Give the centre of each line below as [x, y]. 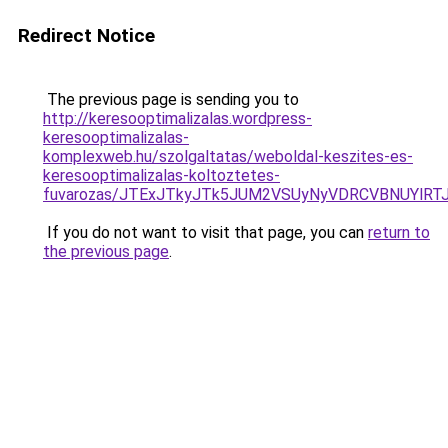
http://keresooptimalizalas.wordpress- [177, 118]
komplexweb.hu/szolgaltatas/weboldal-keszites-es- [228, 156]
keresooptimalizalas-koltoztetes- [161, 175]
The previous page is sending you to [171, 99]
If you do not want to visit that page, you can [205, 232]
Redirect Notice [86, 35]
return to [399, 232]
